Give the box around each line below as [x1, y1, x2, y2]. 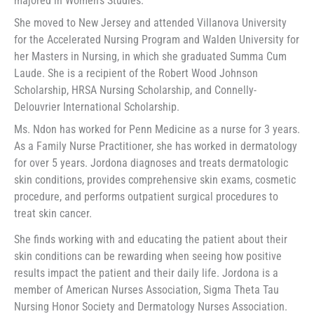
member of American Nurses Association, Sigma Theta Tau [14, 282, 279, 296]
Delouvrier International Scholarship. [14, 100, 179, 114]
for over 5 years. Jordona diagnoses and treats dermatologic [14, 156, 288, 170]
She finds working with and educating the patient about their [14, 232, 287, 246]
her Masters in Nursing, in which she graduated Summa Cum [14, 49, 287, 63]
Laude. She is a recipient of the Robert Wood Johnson [14, 66, 258, 80]
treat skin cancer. [14, 206, 92, 220]
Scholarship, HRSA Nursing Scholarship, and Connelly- [14, 83, 257, 97]
